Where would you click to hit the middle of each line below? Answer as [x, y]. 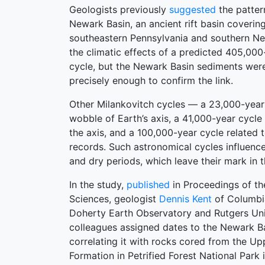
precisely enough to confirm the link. [151, 80]
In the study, [98, 185]
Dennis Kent [185, 199]
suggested [191, 9]
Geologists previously [118, 9]
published [148, 185]
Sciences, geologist [114, 199]
